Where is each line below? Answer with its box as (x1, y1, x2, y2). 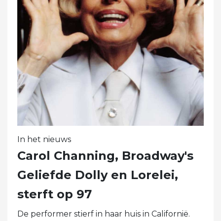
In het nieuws (17, 134, 71, 144)
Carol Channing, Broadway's (17, 148, 193, 163)
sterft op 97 (17, 186, 92, 201)
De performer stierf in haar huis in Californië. (17, 209, 190, 219)
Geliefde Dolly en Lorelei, (17, 167, 178, 182)
